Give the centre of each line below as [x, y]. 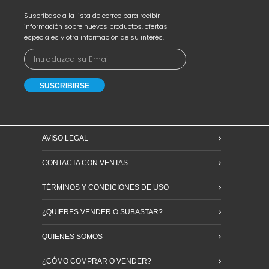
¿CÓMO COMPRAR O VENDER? [97, 261]
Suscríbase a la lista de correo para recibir [92, 16]
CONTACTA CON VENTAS [85, 163]
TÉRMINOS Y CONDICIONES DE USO [105, 187]
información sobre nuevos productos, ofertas [96, 26]
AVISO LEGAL [65, 138]
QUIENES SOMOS [72, 237]
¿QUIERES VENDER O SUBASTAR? [102, 212]
